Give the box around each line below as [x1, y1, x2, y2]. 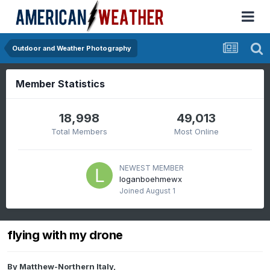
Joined [119, 186, 146, 195]
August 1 [146, 186, 175, 195]
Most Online [174, 127, 219, 136]
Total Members [51, 127, 108, 136]
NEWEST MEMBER [119, 163, 184, 172]
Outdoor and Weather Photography [12, 44, 131, 52]
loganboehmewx [119, 174, 182, 184]
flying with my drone [7, 228, 123, 243]
